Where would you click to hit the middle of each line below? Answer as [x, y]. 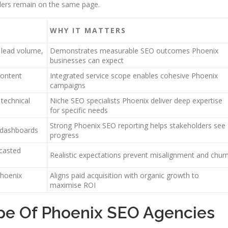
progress [64, 135]
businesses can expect [87, 60]
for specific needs [79, 110]
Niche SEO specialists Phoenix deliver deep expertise [136, 101]
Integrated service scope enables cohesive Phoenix [134, 76]
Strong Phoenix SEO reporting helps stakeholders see [138, 125]
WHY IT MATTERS [88, 30]
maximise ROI [73, 185]
